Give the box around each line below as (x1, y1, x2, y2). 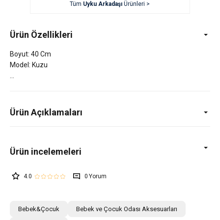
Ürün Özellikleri (10, 29, 73, 40)
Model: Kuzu (10, 61, 48, 69)
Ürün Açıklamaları (10, 107, 82, 118)
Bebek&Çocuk (18, 205, 59, 213)
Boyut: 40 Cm (10, 50, 51, 58)
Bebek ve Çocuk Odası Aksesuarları (76, 205, 177, 213)
